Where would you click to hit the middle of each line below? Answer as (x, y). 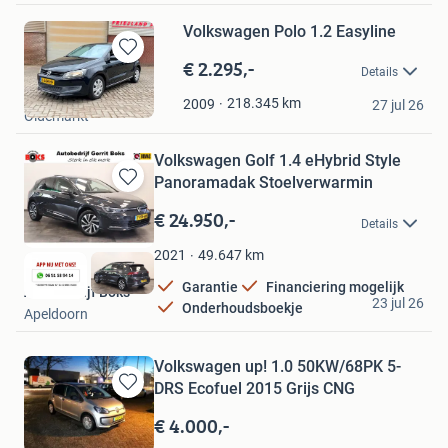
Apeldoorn (56, 313)
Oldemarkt (56, 116)
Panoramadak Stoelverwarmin (263, 183)
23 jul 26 (398, 302)
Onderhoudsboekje (242, 308)
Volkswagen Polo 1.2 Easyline (289, 31)
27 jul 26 (398, 105)
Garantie (210, 287)
